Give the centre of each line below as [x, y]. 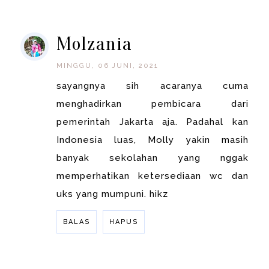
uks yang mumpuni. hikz [113, 194]
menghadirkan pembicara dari [153, 104]
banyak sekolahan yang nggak [153, 158]
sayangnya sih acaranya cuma [153, 86]
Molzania [95, 44]
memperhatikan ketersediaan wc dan [153, 176]
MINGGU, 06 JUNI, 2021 [108, 66]
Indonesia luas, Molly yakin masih [153, 140]
